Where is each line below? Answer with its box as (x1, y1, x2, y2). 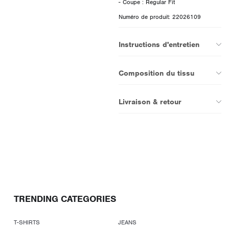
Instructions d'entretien (118, 39, 199, 49)
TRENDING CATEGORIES (14, 193, 116, 204)
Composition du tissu (118, 68, 194, 78)
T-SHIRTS (14, 218, 40, 226)
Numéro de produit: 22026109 (118, 12, 201, 21)
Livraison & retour (118, 97, 181, 106)
